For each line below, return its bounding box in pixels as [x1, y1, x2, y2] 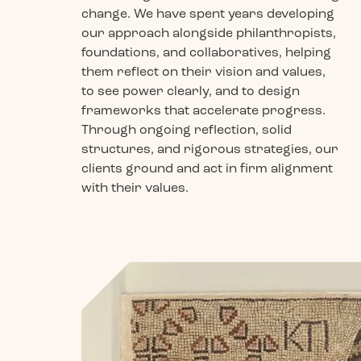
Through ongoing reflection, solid [81, 122, 292, 137]
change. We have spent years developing [81, 6, 334, 21]
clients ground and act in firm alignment [81, 160, 333, 176]
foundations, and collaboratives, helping [81, 44, 331, 60]
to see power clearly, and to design [81, 83, 300, 98]
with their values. [81, 180, 189, 195]
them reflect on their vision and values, [81, 64, 326, 79]
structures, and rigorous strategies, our [81, 141, 338, 156]
